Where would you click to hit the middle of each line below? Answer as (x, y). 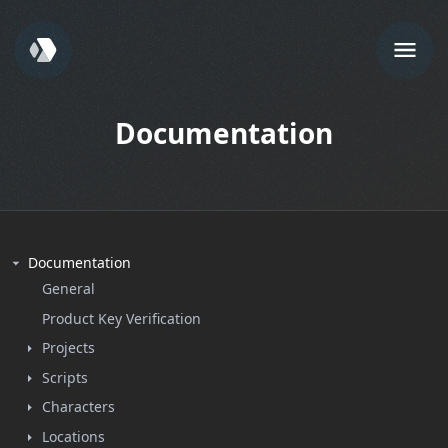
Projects (68, 347)
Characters (78, 406)
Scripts (65, 377)
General (68, 288)
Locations (73, 436)
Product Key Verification (121, 318)
